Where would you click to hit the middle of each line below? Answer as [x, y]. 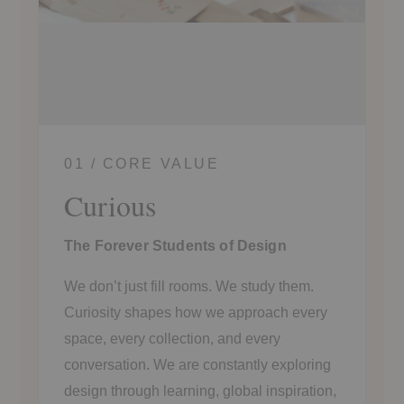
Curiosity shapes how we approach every [196, 312]
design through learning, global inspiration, [200, 390]
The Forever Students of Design [175, 245]
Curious [110, 205]
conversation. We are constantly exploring [197, 364]
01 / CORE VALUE [142, 163]
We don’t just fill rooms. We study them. [189, 286]
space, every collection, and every [172, 338]
